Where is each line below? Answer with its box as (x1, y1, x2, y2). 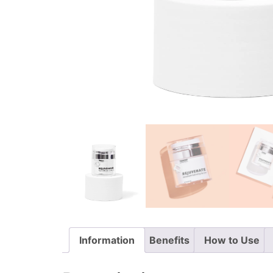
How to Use (204, 233, 260, 246)
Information (79, 233, 135, 246)
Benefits (149, 233, 190, 246)
